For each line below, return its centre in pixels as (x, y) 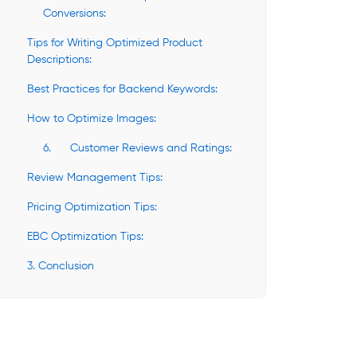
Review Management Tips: (95, 178)
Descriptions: (59, 60)
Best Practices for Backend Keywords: (122, 89)
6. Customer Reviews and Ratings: (137, 148)
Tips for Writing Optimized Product (115, 43)
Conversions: (75, 14)
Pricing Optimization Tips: (92, 207)
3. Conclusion (61, 266)
